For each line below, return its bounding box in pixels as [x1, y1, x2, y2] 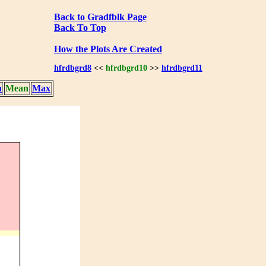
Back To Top [53, 22, 106, 33]
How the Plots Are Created [53, 43, 162, 54]
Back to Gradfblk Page [53, 11, 147, 22]
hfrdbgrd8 [53, 63, 91, 73]
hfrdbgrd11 [161, 63, 202, 73]
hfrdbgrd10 [105, 63, 147, 73]
